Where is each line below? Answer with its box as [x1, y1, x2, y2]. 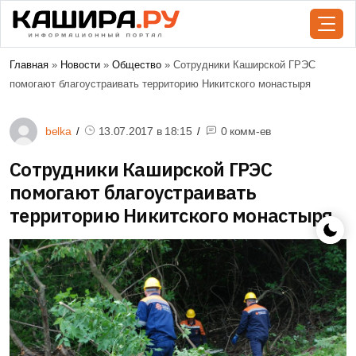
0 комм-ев [220, 125, 272, 137]
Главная [10, 59, 48, 71]
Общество [112, 59, 161, 71]
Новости [60, 59, 100, 71]
